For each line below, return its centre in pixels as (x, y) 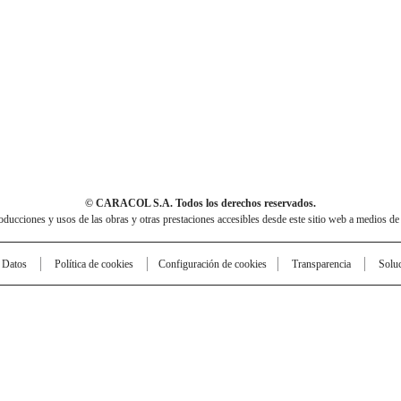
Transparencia (321, 264)
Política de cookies (94, 264)
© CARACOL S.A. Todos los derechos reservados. (200, 204)
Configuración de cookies (213, 264)
